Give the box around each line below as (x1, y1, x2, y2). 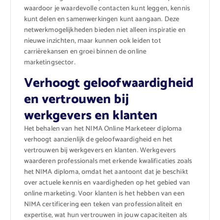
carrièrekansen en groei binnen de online (24, 46, 147, 58)
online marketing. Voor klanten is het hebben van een (24, 188, 185, 200)
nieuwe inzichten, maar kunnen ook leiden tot (24, 35, 161, 47)
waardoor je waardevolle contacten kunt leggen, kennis (24, 3, 190, 15)
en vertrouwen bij (24, 89, 129, 110)
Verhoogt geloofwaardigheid (24, 73, 194, 94)
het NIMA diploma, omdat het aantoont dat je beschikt (24, 166, 188, 178)
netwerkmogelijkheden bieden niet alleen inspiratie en (24, 25, 186, 36)
